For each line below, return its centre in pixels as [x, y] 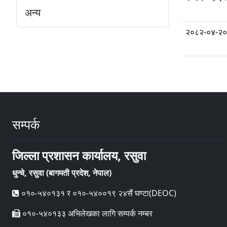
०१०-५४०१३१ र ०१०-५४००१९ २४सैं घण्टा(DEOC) [98, 193]
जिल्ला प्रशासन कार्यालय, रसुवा [79, 156]
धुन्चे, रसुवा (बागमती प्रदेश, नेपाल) [62, 173]
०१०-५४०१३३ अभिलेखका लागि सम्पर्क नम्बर [86, 214]
